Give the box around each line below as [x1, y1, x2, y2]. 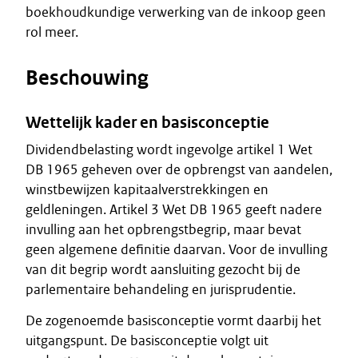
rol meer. [26, 23, 78, 41]
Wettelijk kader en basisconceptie [26, 112, 269, 133]
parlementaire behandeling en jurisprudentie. [26, 280, 296, 298]
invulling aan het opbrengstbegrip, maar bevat [26, 221, 301, 238]
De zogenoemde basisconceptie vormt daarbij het [26, 312, 321, 329]
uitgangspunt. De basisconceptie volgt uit [26, 332, 268, 349]
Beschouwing [26, 65, 149, 91]
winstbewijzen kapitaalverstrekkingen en [26, 181, 268, 198]
